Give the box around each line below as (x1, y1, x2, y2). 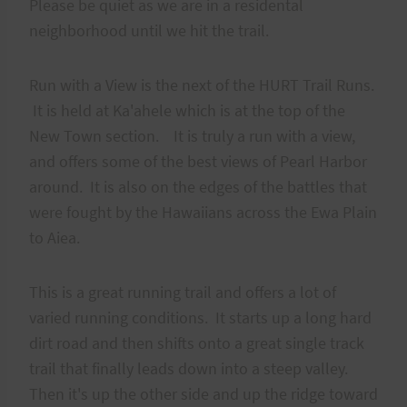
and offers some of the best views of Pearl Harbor (29, 150, 367, 172)
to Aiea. (29, 226, 80, 248)
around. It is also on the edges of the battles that (29, 175, 367, 197)
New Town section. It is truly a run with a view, (29, 124, 355, 146)
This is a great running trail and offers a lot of (29, 281, 336, 303)
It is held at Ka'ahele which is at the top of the (29, 99, 345, 121)
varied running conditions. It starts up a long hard (29, 306, 372, 328)
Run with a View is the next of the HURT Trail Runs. (29, 74, 374, 95)
